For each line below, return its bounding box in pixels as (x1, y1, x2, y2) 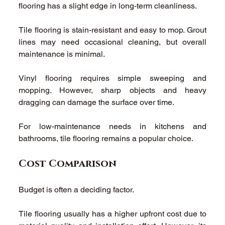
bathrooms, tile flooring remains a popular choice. (19, 133, 196, 143)
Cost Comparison (19, 157, 117, 170)
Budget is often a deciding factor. (19, 184, 137, 194)
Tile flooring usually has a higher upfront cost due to (19, 208, 206, 218)
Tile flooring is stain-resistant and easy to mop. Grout (19, 25, 206, 35)
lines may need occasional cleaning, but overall (19, 37, 206, 47)
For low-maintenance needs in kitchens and (19, 121, 206, 131)
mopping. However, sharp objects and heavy (19, 85, 206, 95)
